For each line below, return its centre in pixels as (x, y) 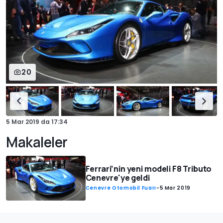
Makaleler (37, 142)
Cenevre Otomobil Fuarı (121, 188)
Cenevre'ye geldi (118, 178)
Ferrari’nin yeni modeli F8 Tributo (148, 169)
